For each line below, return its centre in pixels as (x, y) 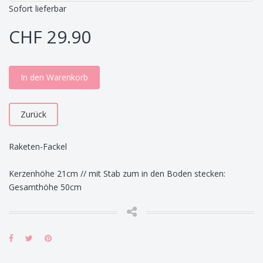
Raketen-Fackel (38, 146)
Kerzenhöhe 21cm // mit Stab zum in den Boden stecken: (117, 173)
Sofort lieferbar (38, 9)
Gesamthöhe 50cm (45, 187)
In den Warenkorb (54, 77)
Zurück (33, 114)
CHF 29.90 (50, 37)
